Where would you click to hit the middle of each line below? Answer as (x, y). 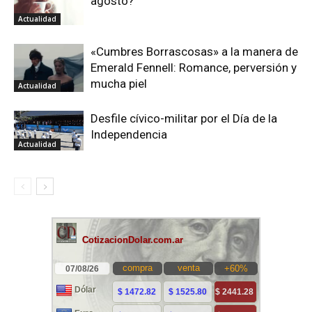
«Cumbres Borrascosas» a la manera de (194, 52)
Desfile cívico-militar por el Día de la (184, 119)
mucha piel (119, 84)
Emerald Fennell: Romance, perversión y (194, 68)
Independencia (129, 135)
